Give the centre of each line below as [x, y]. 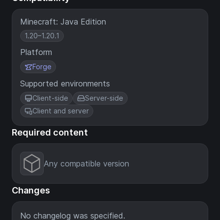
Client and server [61, 111]
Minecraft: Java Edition [63, 22]
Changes [31, 190]
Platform [36, 52]
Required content [50, 132]
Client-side [50, 98]
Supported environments [65, 83]
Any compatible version [86, 164]
